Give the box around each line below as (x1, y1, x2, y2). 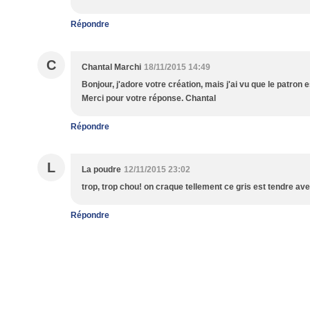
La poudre (82, 165, 121, 174)
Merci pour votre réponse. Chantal (82, 93, 216, 103)
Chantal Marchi (82, 62, 141, 72)
